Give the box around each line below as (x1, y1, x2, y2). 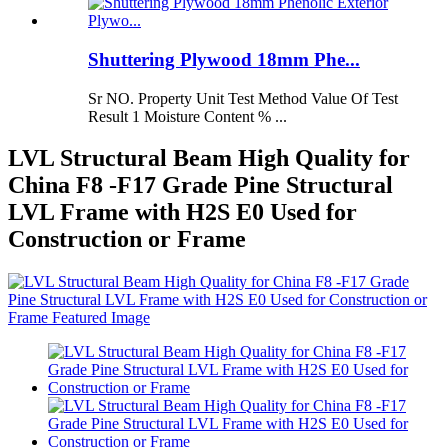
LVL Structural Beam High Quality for (8, 145, 410, 172)
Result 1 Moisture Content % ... (88, 107, 287, 125)
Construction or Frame (8, 226, 246, 253)
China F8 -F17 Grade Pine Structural (8, 172, 393, 199)
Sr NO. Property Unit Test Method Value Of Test (88, 89, 398, 107)
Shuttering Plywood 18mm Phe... (88, 48, 360, 70)
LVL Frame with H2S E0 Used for (8, 199, 357, 226)
